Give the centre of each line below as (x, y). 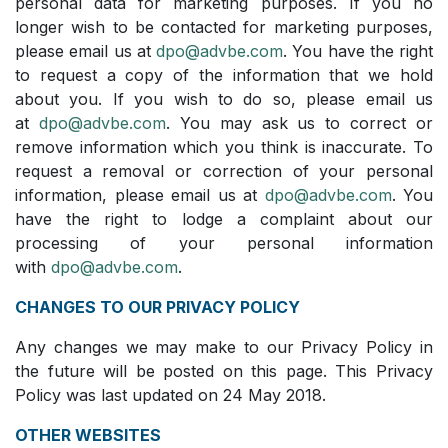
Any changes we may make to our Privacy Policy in (224, 346)
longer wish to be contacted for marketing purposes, (224, 26)
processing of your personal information (224, 242)
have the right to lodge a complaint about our (224, 218)
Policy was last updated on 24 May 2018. (170, 394)
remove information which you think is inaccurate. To (224, 146)
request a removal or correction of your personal (224, 170)
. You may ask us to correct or (299, 122)
